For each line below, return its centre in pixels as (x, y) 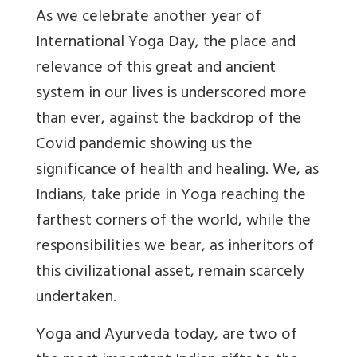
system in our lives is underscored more (171, 95)
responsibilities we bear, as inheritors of (175, 248)
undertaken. (76, 299)
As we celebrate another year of (149, 18)
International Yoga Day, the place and (166, 44)
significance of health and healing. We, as (177, 171)
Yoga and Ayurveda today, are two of (167, 336)
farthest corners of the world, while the (173, 222)
